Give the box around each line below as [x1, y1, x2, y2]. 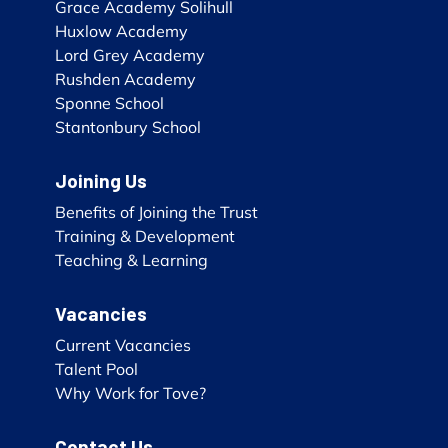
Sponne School [55, 92, 164, 113]
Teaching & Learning [55, 249, 208, 270]
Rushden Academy [55, 68, 196, 89]
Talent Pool [55, 358, 138, 379]
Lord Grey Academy [55, 44, 205, 65]
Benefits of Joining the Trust [55, 201, 258, 222]
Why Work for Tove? [55, 382, 206, 403]
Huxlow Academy [55, 20, 188, 41]
